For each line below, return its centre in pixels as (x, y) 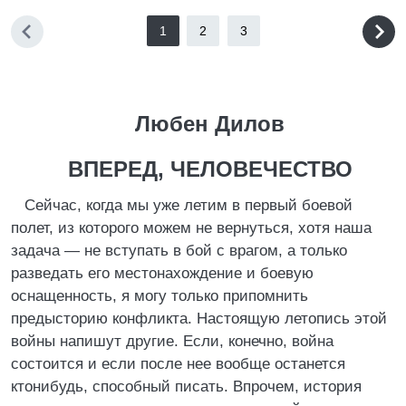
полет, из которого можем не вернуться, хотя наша (191, 228)
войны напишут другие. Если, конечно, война (172, 341)
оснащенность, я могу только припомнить (159, 296)
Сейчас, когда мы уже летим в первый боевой (188, 205)
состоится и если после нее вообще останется (178, 364)
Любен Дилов (210, 124)
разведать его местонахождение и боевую (162, 273)
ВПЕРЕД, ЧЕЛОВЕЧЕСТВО (210, 169)
